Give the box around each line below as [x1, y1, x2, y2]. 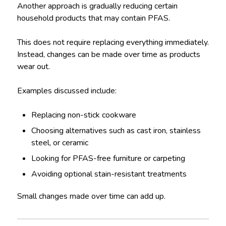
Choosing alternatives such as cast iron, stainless [31, 125, 201, 136]
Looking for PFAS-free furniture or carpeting [31, 152, 186, 164]
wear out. [17, 61, 50, 72]
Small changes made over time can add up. [17, 190, 165, 202]
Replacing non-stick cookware [31, 109, 137, 121]
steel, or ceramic [31, 137, 89, 148]
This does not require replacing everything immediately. [17, 36, 209, 48]
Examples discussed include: [17, 85, 117, 96]
